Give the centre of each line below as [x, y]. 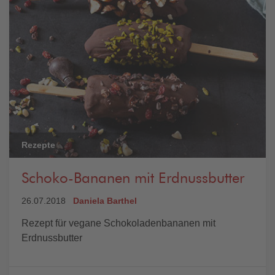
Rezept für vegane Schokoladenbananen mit [118, 223]
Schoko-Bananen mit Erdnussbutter [133, 179]
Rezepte [38, 145]
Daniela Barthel [105, 201]
